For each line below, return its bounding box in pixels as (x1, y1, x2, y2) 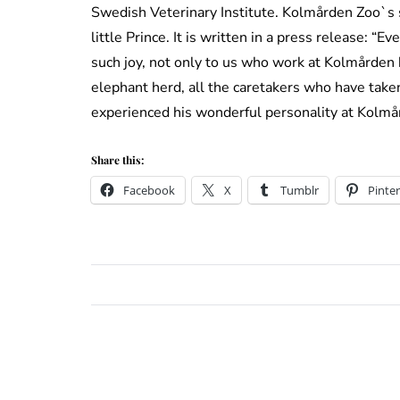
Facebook (123, 182, 175, 199)
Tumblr (280, 182, 319, 199)
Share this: (91, 153, 144, 168)
